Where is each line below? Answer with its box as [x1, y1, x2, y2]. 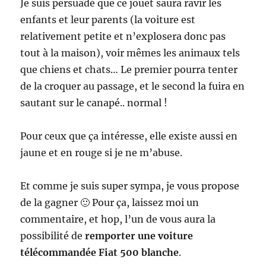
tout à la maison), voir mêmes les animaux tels [20, 46, 240, 59]
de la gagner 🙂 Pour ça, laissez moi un [20, 196, 199, 208]
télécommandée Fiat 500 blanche [20, 246, 179, 258]
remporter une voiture [85, 229, 194, 242]
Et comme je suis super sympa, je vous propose [20, 179, 240, 192]
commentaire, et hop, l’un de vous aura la [20, 213, 216, 225]
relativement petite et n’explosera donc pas [20, 30, 226, 42]
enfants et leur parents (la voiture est [20, 13, 196, 26]
